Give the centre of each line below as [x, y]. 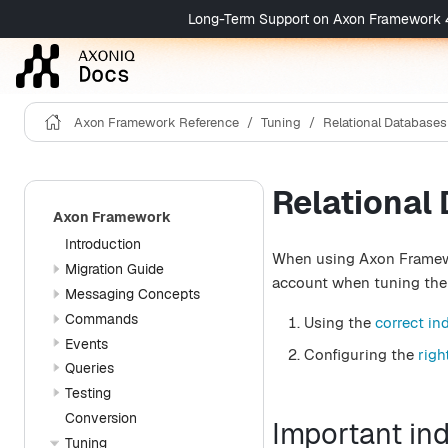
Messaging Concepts [132, 293]
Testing [88, 393]
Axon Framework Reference [156, 122]
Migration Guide [114, 268]
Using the [339, 322]
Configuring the [361, 354]
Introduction [103, 244]
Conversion [101, 418]
